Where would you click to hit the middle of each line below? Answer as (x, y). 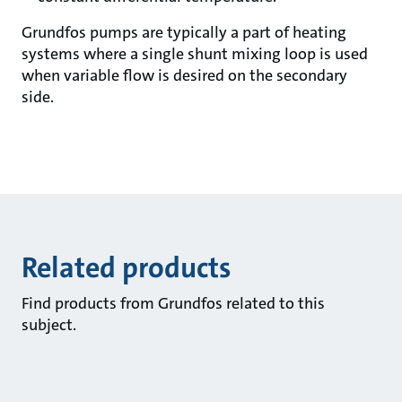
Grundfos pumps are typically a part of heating (184, 32)
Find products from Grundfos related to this (173, 303)
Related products (126, 268)
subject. (48, 325)
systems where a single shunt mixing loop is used (195, 54)
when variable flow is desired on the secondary (184, 75)
